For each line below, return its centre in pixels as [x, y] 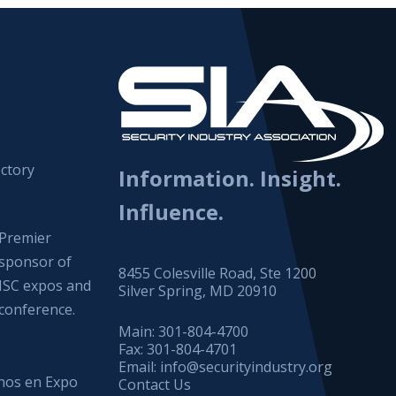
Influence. [171, 212]
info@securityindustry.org [247, 367]
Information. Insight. [230, 179]
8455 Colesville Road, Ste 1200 [218, 274]
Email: [140, 367]
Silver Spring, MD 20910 [198, 291]
